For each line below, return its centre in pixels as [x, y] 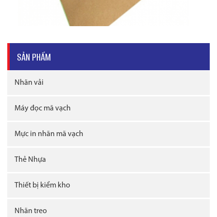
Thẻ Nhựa [30, 160]
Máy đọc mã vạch [43, 109]
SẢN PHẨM [34, 57]
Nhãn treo [31, 211]
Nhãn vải [29, 83]
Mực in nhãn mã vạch [49, 134]
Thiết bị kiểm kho [42, 186]
